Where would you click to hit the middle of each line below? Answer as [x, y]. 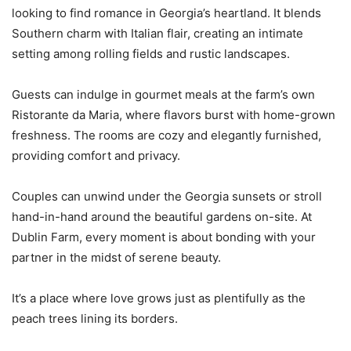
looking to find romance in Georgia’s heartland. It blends [166, 13]
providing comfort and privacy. [96, 155]
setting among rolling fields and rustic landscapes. [151, 53]
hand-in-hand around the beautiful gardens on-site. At [162, 216]
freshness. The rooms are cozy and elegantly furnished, [166, 135]
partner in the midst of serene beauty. [116, 257]
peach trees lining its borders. [95, 318]
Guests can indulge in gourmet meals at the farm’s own [163, 94]
